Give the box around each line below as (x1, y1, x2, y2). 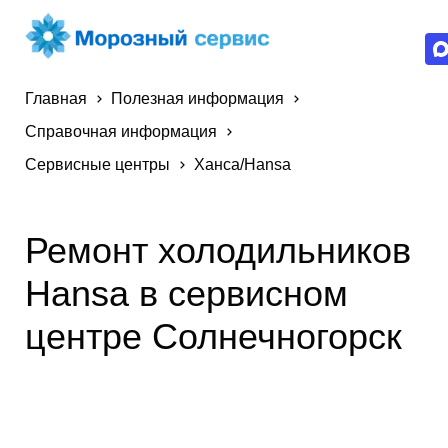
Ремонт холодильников (25, 229, 411, 271)
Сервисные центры (25, 156, 170, 173)
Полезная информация (111, 90, 284, 107)
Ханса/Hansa (194, 156, 291, 173)
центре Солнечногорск (25, 315, 402, 357)
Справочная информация (25, 123, 217, 140)
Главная (25, 90, 87, 107)
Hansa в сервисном (25, 272, 348, 314)
